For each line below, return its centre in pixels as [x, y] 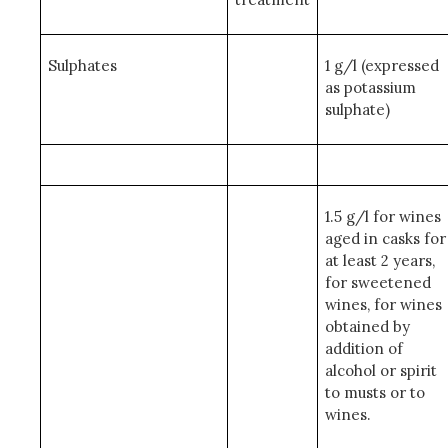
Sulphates [82, 65]
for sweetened [377, 282]
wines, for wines [383, 304]
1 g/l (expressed [381, 65]
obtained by [367, 326]
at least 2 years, [381, 260]
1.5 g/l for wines [382, 216]
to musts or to [374, 392]
